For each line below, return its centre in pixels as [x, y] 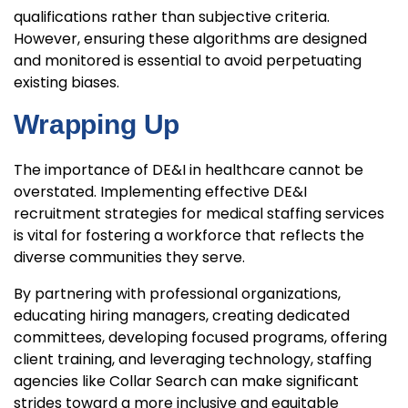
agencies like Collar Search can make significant [186, 382]
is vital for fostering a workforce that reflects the [189, 236]
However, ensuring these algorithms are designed [190, 39]
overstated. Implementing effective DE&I [160, 192]
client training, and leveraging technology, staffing [193, 360]
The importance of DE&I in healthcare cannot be [189, 170]
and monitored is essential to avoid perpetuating [188, 61]
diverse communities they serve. [131, 258]
